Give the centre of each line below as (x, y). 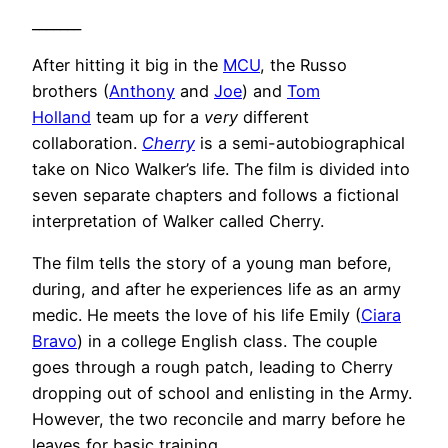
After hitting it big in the (127, 65)
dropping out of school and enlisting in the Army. (222, 393)
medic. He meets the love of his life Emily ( (196, 315)
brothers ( (70, 91)
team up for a (147, 117)
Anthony (142, 91)
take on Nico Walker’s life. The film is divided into (221, 169)
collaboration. (87, 143)
